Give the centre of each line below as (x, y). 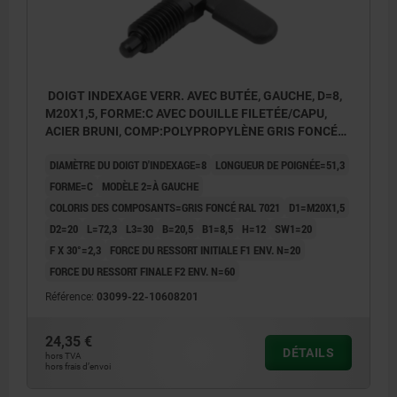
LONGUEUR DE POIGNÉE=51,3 (280, 165)
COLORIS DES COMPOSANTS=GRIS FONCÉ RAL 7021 (165, 208)
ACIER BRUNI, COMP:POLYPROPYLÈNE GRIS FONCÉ (191, 132)
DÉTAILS (308, 353)
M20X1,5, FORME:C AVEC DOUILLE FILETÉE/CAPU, (186, 114)
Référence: (71, 297)
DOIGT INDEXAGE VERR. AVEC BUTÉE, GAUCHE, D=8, (194, 96)
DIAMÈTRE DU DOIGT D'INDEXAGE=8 (128, 165)
